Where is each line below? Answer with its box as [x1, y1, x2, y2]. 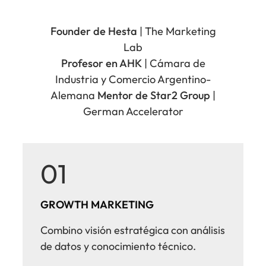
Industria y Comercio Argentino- [55, 72, 211, 87]
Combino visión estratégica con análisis [40, 223, 225, 237]
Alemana [50, 88, 97, 103]
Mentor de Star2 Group [97, 88, 210, 103]
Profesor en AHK [61, 56, 142, 71]
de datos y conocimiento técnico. [40, 239, 196, 254]
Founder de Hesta [50, 24, 137, 39]
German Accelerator [83, 104, 183, 119]
